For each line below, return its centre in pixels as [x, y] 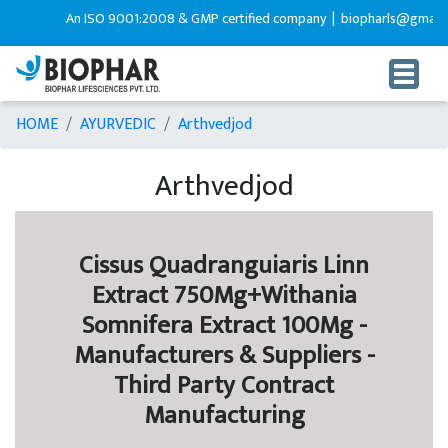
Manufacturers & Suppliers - [224, 356]
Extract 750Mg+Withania [224, 296]
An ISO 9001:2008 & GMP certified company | [191, 18]
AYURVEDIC [118, 125]
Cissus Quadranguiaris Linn [224, 266]
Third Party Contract [224, 386]
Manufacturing [224, 416]
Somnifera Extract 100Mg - [224, 326]
